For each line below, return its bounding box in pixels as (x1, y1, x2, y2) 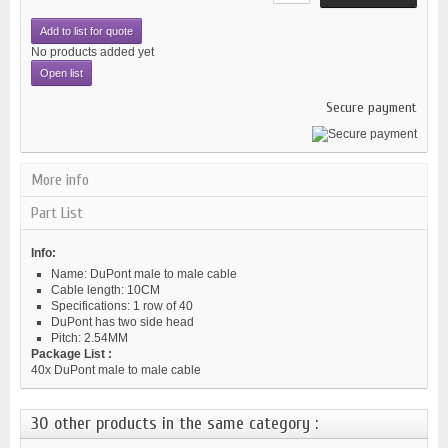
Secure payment (326, 98, 417, 116)
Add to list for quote (40, 24, 133, 37)
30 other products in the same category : (31, 412, 318, 434)
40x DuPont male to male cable (31, 362, 201, 377)
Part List (31, 203, 83, 222)
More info (31, 170, 89, 189)
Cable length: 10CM (51, 282, 160, 297)
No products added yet (31, 44, 154, 59)
